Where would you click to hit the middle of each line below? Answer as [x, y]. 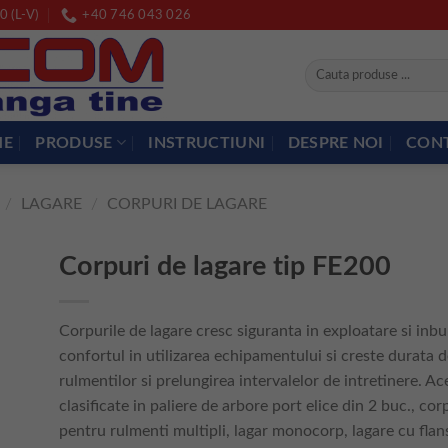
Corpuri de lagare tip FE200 [225, 266]
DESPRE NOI [335, 142]
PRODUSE [74, 142]
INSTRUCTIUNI [207, 142]
